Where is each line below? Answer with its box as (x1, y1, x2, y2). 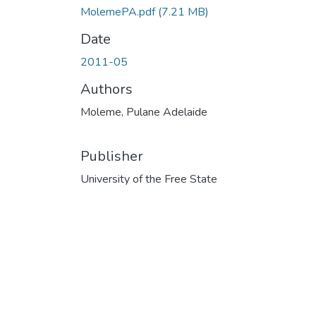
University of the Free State (80, 171, 217, 187)
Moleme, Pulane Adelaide (80, 104, 207, 120)
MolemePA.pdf (80, 4, 158, 20)
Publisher (80, 146, 143, 166)
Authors (80, 79, 133, 99)
